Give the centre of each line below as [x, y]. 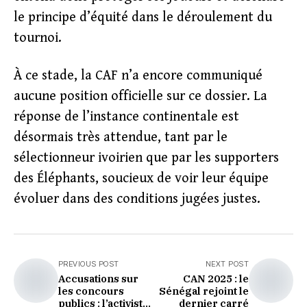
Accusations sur [98, 279]
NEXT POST [227, 264]
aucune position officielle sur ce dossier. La [140, 96]
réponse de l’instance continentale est [126, 117]
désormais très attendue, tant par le [121, 137]
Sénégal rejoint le [204, 291]
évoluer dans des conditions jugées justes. [137, 199]
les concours [91, 291]
